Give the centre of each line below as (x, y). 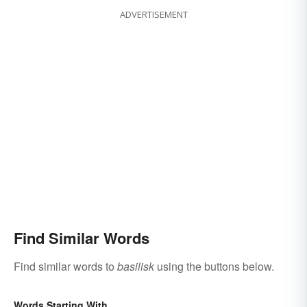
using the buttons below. (214, 267)
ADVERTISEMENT (153, 15)
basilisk (136, 267)
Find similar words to (65, 267)
